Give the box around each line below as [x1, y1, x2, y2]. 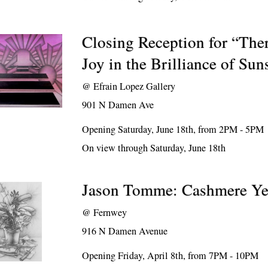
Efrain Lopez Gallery [93, 80, 176, 93]
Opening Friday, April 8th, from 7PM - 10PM [82, 249, 259, 262]
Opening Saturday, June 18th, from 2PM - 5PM [82, 123, 264, 136]
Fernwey [93, 206, 127, 219]
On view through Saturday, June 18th [82, 141, 226, 154]
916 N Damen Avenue [82, 224, 168, 237]
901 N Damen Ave [82, 98, 154, 111]
